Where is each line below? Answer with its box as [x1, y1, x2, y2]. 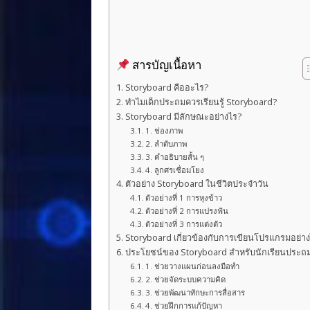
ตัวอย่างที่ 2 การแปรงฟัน [145, 206, 229, 216]
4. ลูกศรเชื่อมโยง [145, 165, 205, 175]
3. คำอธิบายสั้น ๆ [145, 152, 205, 162]
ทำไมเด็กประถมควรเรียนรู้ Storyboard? [125, 96, 277, 108]
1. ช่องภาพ [145, 125, 183, 136]
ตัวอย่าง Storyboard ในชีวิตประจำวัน [125, 178, 268, 190]
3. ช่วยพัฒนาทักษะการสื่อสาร [145, 287, 246, 298]
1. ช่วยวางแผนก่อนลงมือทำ [145, 261, 240, 271]
